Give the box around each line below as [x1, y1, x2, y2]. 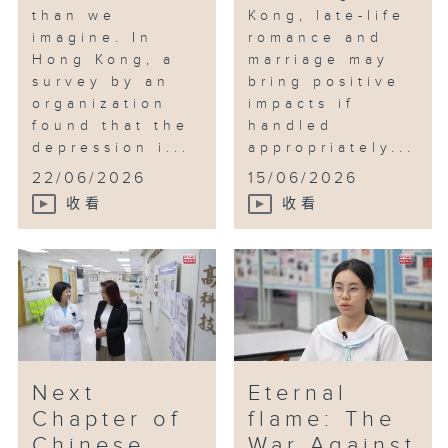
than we [32, 7, 117, 24]
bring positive [248, 73, 401, 90]
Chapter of [32, 406, 183, 432]
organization [32, 95, 168, 112]
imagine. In [32, 29, 154, 46]
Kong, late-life [248, 7, 406, 24]
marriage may [248, 51, 390, 68]
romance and [248, 29, 384, 46]
